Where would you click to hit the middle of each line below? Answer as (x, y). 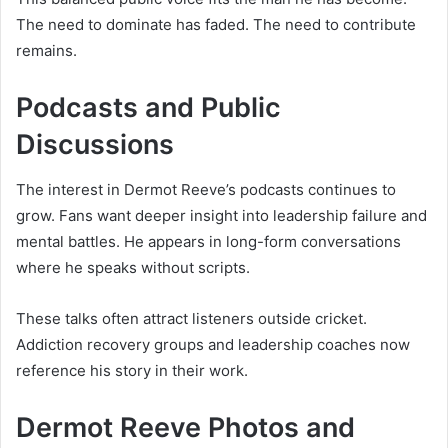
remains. (46, 51)
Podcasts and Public (148, 108)
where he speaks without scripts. (133, 267)
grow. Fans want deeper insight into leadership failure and (221, 215)
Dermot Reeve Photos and (185, 427)
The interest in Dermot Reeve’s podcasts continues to (206, 189)
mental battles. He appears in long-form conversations (208, 241)
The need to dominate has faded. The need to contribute (216, 25)
